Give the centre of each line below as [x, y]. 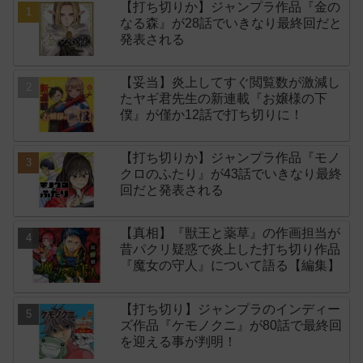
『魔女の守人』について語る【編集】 [231, 266]
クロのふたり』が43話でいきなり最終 [231, 173]
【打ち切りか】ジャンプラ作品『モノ [231, 157]
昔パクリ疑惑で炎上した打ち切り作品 [231, 250]
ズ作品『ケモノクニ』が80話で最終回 [231, 325]
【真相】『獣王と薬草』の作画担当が [231, 233]
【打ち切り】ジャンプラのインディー [231, 309]
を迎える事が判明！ [179, 341]
